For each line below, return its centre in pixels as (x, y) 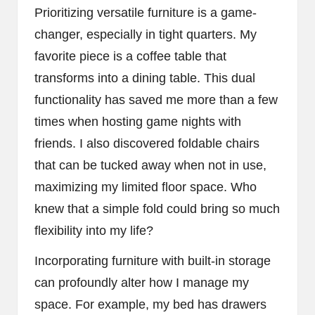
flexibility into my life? (94, 230)
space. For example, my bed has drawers (150, 304)
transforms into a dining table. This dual (145, 78)
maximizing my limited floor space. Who (146, 187)
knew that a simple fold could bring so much (157, 208)
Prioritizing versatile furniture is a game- (146, 12)
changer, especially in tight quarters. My (146, 34)
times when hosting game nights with (138, 121)
